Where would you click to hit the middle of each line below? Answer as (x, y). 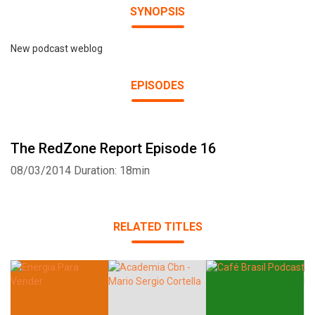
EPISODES (157, 85)
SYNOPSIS (157, 12)
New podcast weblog (57, 49)
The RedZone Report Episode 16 (113, 148)
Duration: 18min (112, 171)
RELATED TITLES (157, 227)
